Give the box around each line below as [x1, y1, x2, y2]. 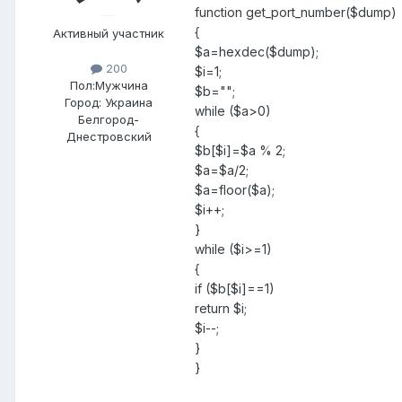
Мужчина [94, 78, 148, 93]
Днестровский [66, 129, 152, 144]
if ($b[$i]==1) [195, 281, 275, 297]
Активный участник [53, 25, 164, 40]
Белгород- [78, 112, 139, 127]
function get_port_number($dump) [195, 4, 397, 21]
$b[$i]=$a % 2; [195, 143, 285, 159]
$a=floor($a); [195, 182, 275, 198]
